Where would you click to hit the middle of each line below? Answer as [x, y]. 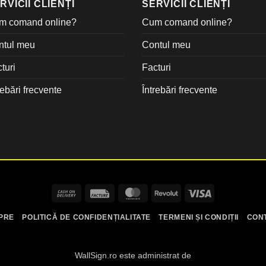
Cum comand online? [187, 22]
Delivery [93, 219]
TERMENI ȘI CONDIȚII [199, 217]
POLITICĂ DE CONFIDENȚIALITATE [87, 217]
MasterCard [167, 192]
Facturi [156, 67]
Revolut [192, 192]
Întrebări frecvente [180, 90]
